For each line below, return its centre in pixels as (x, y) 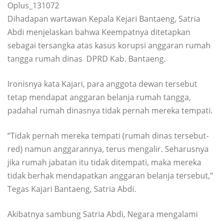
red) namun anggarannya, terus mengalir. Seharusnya (108, 149)
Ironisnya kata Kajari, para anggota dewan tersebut (102, 84)
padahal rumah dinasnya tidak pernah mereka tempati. (110, 110)
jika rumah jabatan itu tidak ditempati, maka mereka (104, 162)
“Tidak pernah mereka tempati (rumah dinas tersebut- (108, 135)
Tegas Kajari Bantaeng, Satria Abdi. (72, 189)
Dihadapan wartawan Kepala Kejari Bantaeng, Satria (104, 18)
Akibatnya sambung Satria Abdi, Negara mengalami (103, 214)
